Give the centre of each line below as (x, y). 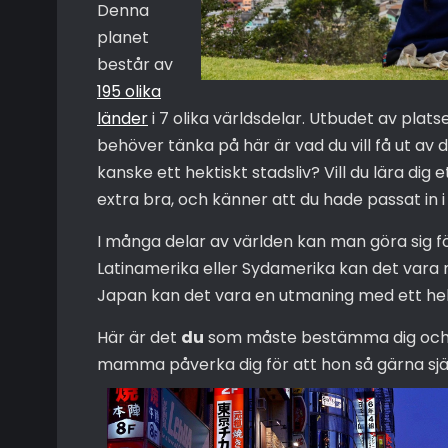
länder (122, 118)
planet (123, 37)
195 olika (129, 91)
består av (135, 64)
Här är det (139, 337)
